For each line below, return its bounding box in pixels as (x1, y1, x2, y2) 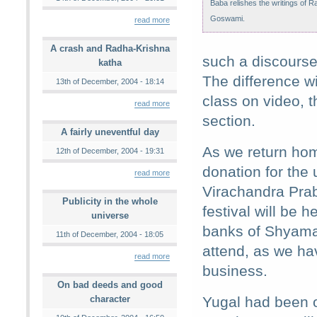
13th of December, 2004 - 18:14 (55, 77, 164, 86)
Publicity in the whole (62, 196, 158, 207)
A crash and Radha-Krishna (50, 43, 170, 54)
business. (202, 263, 267, 279)
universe (91, 210, 129, 221)
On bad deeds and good (57, 279, 163, 290)
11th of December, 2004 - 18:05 (56, 230, 163, 238)
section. (202, 113, 255, 129)
